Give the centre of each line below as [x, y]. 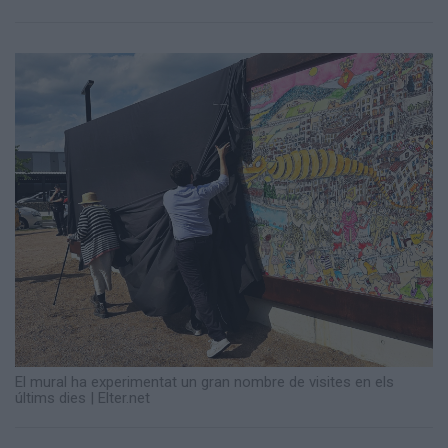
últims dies [50, 398]
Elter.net [124, 398]
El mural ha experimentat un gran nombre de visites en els [204, 382]
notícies [58, 53]
